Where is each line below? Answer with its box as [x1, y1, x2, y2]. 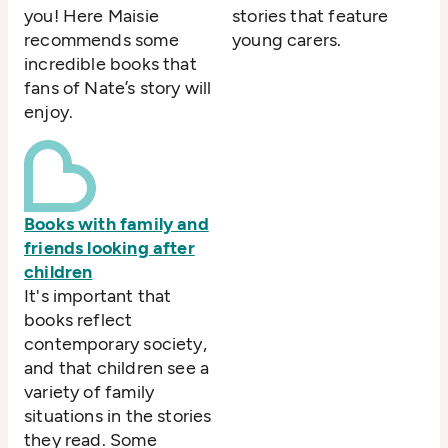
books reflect [24, 309, 133, 332]
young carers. [232, 29, 342, 52]
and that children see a [24, 357, 210, 380]
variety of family [24, 381, 155, 404]
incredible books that [24, 53, 197, 76]
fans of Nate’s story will [24, 77, 212, 100]
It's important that [24, 285, 172, 308]
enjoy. [24, 101, 74, 124]
